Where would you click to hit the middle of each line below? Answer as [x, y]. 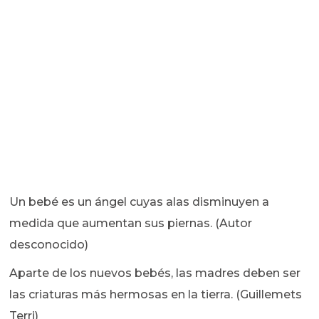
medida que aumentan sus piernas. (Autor [131, 224]
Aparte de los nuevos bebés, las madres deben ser [155, 273]
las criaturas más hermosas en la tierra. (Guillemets [156, 295]
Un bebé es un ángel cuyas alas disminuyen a [140, 202]
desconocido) [49, 245]
